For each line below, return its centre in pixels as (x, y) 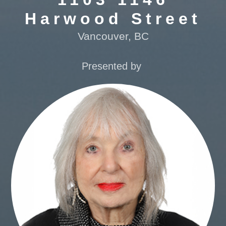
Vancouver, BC (113, 36)
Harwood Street (113, 19)
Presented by (113, 66)
